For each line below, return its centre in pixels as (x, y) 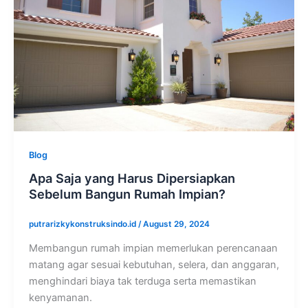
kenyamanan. (60, 298)
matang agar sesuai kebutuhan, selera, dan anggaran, (154, 265)
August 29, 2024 (176, 224)
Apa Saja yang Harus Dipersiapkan (132, 178)
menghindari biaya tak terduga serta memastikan (142, 282)
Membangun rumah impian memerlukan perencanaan (153, 249)
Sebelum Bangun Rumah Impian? (127, 194)
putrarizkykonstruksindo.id (83, 224)
